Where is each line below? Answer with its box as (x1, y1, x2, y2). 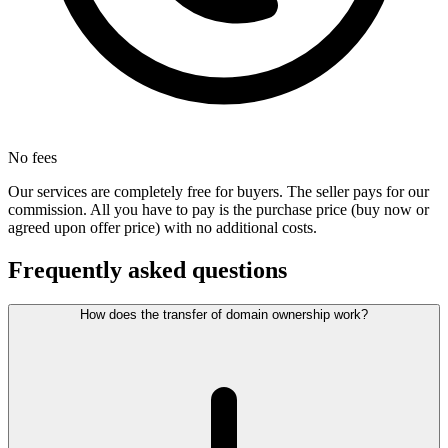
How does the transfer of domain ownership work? (80, 307, 368, 323)
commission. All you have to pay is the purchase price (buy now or (8, 201, 429, 219)
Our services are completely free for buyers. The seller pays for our (8, 183, 429, 201)
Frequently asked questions (8, 257, 287, 284)
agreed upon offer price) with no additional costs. (8, 219, 317, 237)
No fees (8, 149, 57, 167)
